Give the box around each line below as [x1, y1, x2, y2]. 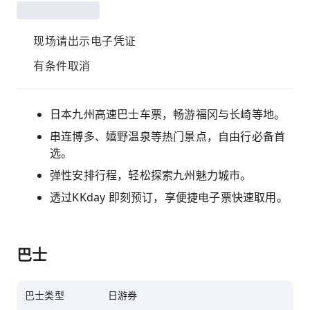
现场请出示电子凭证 [33, 35, 136, 47]
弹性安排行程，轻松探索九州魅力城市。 [50, 167, 252, 183]
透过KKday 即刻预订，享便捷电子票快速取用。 [50, 190, 288, 205]
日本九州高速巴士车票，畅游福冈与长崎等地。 [50, 107, 286, 122]
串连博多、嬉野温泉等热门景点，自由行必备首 [50, 129, 286, 144]
